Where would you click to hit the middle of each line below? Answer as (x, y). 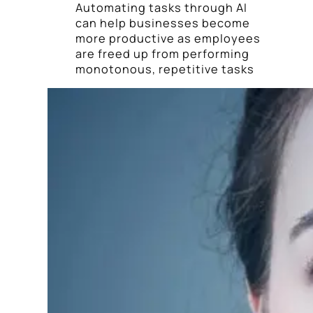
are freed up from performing (162, 54)
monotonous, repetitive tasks (165, 69)
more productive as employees (168, 38)
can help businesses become (163, 23)
